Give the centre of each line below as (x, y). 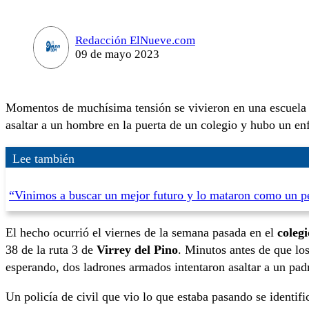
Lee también (43, 158)
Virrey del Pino (137, 249)
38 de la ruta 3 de (51, 249)
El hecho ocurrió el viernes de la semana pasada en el (141, 232)
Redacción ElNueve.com (135, 40)
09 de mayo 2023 (117, 54)
